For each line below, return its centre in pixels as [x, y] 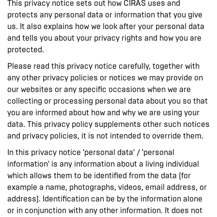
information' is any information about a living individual [103, 164]
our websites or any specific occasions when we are [99, 89]
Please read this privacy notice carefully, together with [103, 66]
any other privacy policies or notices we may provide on [105, 77]
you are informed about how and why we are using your [103, 112]
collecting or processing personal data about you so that [108, 101]
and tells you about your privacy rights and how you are [104, 38]
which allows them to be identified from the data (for [99, 175]
